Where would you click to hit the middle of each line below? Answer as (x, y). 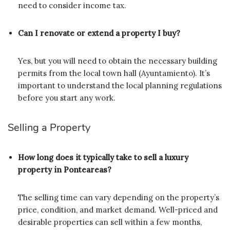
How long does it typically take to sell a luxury (103, 157)
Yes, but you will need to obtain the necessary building (118, 61)
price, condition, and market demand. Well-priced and (118, 209)
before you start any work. (67, 98)
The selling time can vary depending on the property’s (119, 197)
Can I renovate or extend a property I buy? (99, 33)
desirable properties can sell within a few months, (110, 222)
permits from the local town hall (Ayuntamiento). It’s (114, 73)
